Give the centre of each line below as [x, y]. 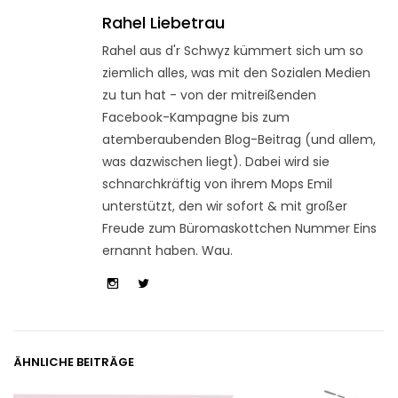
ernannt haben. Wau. [167, 250]
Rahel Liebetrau [163, 22]
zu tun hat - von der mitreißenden [209, 95]
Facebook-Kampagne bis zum [196, 117]
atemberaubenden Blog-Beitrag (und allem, [239, 139]
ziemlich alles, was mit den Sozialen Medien [236, 72]
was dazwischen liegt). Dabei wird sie [216, 161]
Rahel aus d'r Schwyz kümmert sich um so [233, 50]
